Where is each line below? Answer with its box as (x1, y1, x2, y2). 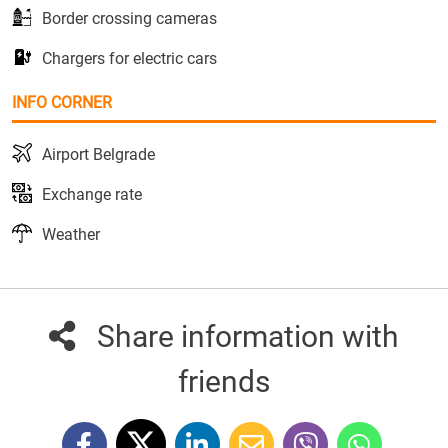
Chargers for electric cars (42, 49, 217, 69)
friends (178, 364, 270, 400)
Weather (42, 225, 100, 245)
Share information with (97, 319, 399, 355)
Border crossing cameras (42, 9, 217, 29)
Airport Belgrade (42, 145, 155, 165)
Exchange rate (42, 185, 142, 205)
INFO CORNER (12, 93, 112, 113)
